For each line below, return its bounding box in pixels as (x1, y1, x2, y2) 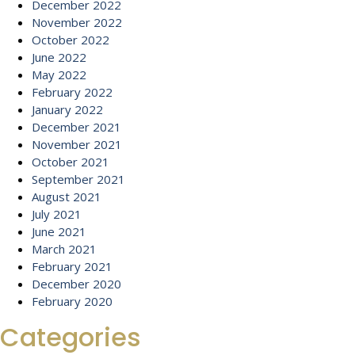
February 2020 (32, 293, 113, 309)
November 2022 (32, 14, 122, 30)
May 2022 (32, 67, 86, 82)
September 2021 (32, 171, 125, 187)
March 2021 (32, 241, 97, 257)
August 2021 (32, 189, 101, 204)
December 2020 (32, 276, 121, 292)
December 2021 (32, 119, 121, 135)
